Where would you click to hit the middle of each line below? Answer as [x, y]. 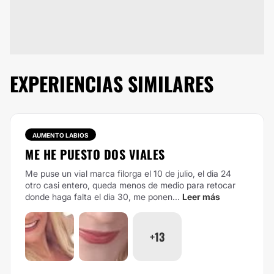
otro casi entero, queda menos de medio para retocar [130, 185]
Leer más [201, 197]
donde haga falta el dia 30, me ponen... [102, 197]
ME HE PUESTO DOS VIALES [95, 154]
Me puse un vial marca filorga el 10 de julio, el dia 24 [128, 173]
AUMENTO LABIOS [61, 135]
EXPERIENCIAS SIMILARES [112, 83]
